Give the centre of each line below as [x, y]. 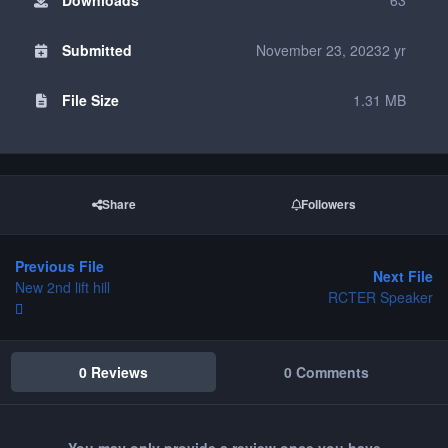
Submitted [96, 49]
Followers [329, 205]
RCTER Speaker [380, 297]
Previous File [59, 265]
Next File [403, 276]
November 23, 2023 [319, 49]
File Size [90, 99]
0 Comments [326, 371]
